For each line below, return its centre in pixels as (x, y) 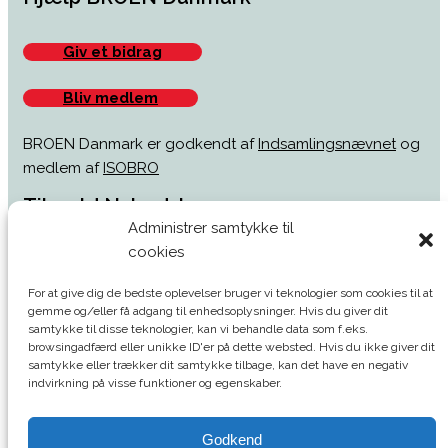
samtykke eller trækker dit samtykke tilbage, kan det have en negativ (218, 365)
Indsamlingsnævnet (327, 144)
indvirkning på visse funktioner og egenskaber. (155, 383)
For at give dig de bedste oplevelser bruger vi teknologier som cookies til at (230, 293)
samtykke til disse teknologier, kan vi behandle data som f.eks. (198, 329)
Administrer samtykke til (211, 228)
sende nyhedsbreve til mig (113, 420)
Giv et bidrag (112, 52)
